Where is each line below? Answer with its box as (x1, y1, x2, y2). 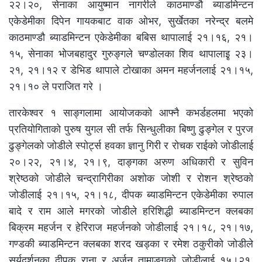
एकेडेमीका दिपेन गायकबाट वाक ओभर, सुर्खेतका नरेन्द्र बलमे (9, 15, 253, 27)
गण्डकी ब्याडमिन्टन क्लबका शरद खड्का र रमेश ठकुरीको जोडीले (9, 237, 253, 250)
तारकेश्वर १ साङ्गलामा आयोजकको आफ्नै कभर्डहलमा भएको (9, 106, 253, 119)
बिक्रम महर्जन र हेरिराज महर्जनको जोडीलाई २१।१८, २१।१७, (9, 221, 253, 234)
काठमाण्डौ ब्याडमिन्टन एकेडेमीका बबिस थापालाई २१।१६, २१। (9, 31, 253, 44)
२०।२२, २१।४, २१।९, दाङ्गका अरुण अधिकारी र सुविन (9, 156, 253, 168)
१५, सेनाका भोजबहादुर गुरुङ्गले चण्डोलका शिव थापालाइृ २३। (9, 47, 253, 60)
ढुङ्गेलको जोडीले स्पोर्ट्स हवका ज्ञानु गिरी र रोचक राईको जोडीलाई (9, 139, 253, 152)
